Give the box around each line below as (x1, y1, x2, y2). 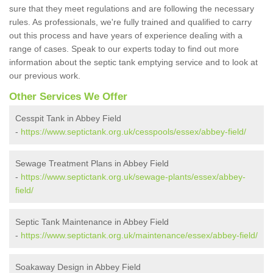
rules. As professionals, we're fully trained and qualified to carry (9, 17, 252, 27)
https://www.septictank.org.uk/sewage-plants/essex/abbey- (21, 172, 246, 182)
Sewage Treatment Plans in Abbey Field (15, 158, 169, 169)
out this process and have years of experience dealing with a (9, 30, 243, 41)
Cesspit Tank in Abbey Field (15, 113, 121, 124)
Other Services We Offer (9, 91, 127, 103)
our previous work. (9, 71, 83, 81)
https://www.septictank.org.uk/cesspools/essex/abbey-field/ (21, 127, 246, 137)
